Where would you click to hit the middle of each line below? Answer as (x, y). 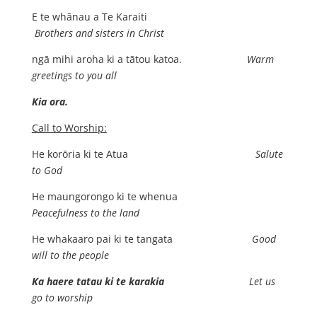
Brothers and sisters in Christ (99, 33)
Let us (262, 281)
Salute (269, 154)
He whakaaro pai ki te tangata (142, 239)
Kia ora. (146, 102)
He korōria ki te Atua (143, 154)
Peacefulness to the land (85, 213)
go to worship (62, 298)
